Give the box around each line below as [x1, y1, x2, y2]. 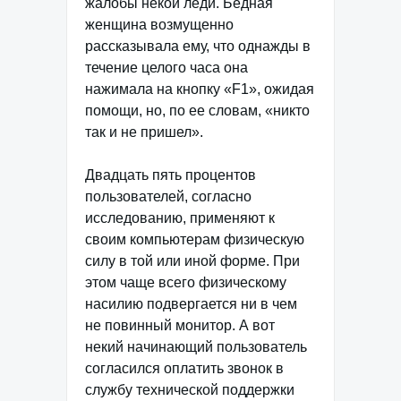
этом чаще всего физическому [85, 275, 286, 290]
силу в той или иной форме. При [85, 253, 300, 269]
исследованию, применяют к [85, 210, 275, 226]
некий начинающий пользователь [85, 339, 307, 354]
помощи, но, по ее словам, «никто [85, 103, 310, 118]
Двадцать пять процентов [85, 167, 256, 183]
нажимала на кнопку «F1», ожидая [85, 81, 314, 97]
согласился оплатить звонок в [85, 361, 284, 376]
